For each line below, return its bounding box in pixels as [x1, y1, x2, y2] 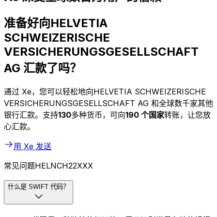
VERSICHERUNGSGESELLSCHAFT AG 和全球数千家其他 [4, 98, 213, 108]
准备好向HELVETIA [4, 16, 108, 31]
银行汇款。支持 [4, 110, 58, 120]
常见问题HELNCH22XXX [4, 161, 93, 171]
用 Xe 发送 [14, 141, 51, 152]
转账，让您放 [164, 110, 211, 120]
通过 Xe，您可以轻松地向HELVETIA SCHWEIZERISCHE [4, 87, 206, 97]
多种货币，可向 [71, 110, 125, 120]
